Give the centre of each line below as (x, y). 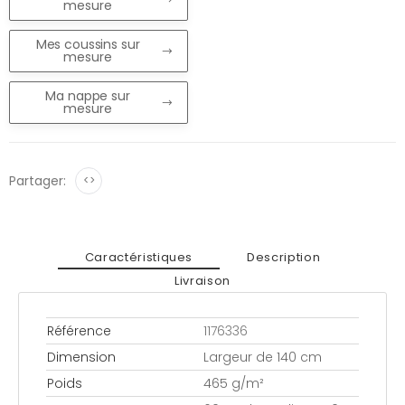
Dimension (81, 357)
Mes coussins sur (88, 45)
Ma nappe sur (88, 96)
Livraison (202, 281)
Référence (79, 330)
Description (284, 258)
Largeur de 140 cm (263, 357)
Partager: (38, 180)
